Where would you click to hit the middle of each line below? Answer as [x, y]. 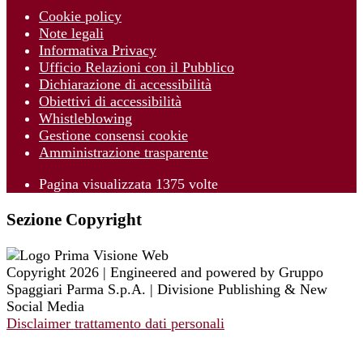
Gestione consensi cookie [113, 136]
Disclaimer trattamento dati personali [115, 324]
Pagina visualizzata [97, 184]
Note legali [71, 34]
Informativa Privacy [98, 51]
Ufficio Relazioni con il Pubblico [137, 68]
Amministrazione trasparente [124, 153]
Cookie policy [80, 17]
